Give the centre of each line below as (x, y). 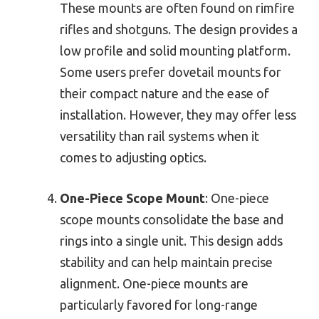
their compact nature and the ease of (164, 94)
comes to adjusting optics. (133, 158)
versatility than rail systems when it (159, 136)
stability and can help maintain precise (166, 262)
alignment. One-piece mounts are (154, 284)
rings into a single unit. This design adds (171, 241)
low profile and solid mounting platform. (175, 51)
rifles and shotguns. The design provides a (179, 30)
